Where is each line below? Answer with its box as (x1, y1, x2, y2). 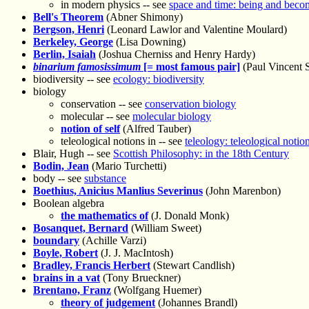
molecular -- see (61, 110, 132, 123)
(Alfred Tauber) (120, 123, 191, 135)
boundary (33, 235, 79, 247)
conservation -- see (61, 98, 145, 110)
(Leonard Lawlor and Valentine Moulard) (104, 23, 287, 36)
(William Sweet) (128, 222, 201, 235)
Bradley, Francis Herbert (33, 259, 150, 272)
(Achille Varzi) (79, 235, 146, 247)
